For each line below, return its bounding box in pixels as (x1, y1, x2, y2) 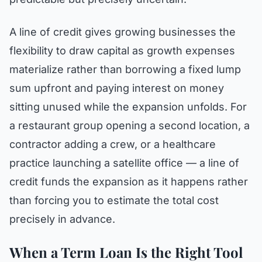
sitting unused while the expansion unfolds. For (9, 101, 247, 113)
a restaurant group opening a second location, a (9, 119, 250, 132)
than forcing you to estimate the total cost (9, 194, 219, 206)
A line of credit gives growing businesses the (9, 26, 236, 38)
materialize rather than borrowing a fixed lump (9, 63, 241, 75)
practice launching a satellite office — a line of (9, 157, 239, 169)
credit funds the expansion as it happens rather (9, 175, 248, 188)
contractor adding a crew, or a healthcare (9, 138, 216, 150)
